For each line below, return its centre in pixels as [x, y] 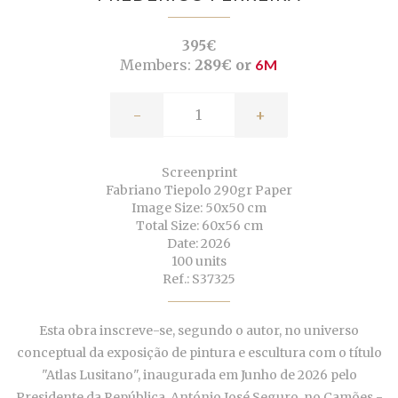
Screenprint [199, 173]
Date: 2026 [199, 244]
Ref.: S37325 [199, 279]
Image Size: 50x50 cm [199, 208]
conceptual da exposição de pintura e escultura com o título [199, 353]
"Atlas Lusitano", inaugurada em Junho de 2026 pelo [199, 375]
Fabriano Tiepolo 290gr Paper [199, 191]
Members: [155, 65]
